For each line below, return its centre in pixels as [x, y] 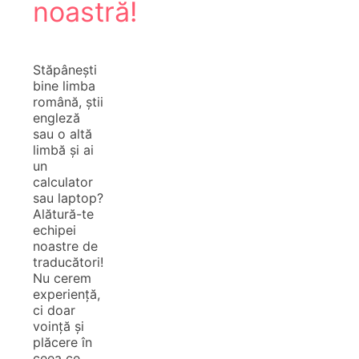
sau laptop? [68, 198]
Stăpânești [65, 69]
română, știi [68, 101]
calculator [63, 182]
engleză [56, 117]
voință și [58, 326]
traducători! [68, 262]
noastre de [65, 246]
